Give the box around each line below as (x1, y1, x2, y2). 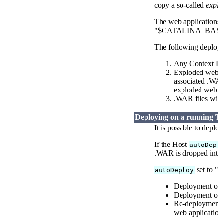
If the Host (154, 140, 189, 149)
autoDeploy (155, 166, 194, 174)
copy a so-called (154, 1, 206, 10)
